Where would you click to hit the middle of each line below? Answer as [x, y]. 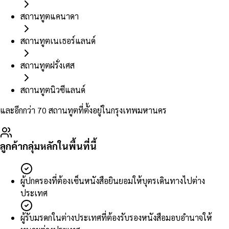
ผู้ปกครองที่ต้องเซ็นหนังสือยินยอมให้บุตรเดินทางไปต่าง [113, 180]
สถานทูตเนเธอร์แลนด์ [58, 41]
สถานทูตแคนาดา [50, 16]
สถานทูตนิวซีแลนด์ [53, 90]
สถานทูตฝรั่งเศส [48, 65]
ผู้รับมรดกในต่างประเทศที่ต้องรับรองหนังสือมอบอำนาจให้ [116, 217]
